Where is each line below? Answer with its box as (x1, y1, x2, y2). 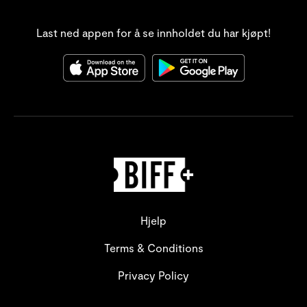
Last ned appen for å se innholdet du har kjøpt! (36, 26, 271, 40)
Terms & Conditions (103, 241, 204, 255)
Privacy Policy (118, 269, 189, 282)
